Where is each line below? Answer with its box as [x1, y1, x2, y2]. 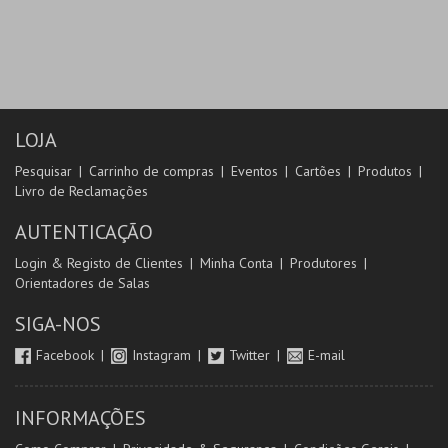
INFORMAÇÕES [15, 405, 146, 432]
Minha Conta [200, 254, 273, 273]
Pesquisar [15, 162, 72, 181]
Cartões [295, 162, 341, 181]
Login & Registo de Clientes [15, 254, 183, 273]
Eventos [231, 162, 278, 181]
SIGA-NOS [15, 311, 101, 338]
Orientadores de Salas [15, 274, 150, 293]
